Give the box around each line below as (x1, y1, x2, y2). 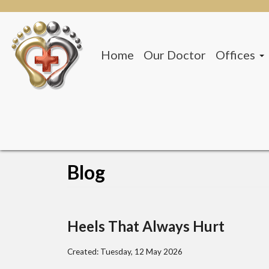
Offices (216, 47, 255, 62)
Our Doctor (144, 47, 206, 62)
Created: (67, 246, 100, 256)
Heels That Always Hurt (67, 217, 225, 235)
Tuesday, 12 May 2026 (100, 246, 183, 256)
